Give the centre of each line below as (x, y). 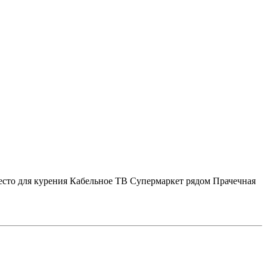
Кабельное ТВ (99, 181)
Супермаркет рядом (170, 181)
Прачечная (234, 181)
